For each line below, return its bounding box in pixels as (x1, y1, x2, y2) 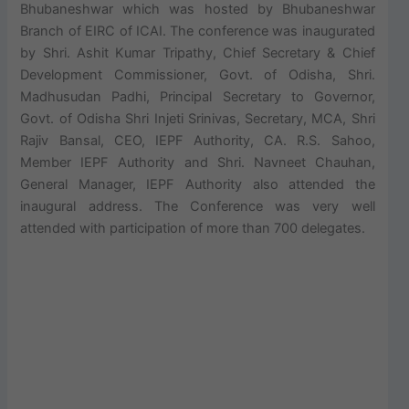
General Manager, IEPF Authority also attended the (20, 175, 375, 193)
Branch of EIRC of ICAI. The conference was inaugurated (20, 22, 375, 39)
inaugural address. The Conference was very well (20, 197, 375, 215)
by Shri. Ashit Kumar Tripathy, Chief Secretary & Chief (20, 44, 375, 61)
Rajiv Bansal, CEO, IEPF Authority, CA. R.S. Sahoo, (20, 131, 375, 149)
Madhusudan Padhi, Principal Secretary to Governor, (20, 88, 375, 105)
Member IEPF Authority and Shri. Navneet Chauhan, (20, 153, 375, 171)
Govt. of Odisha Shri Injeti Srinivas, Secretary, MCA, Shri (20, 110, 375, 127)
